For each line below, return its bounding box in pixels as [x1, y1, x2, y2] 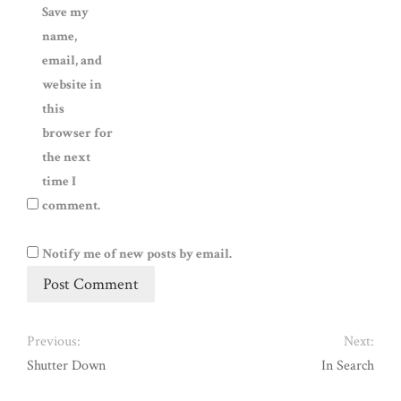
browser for [42, 124, 113, 141]
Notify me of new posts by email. [42, 245, 232, 262]
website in [42, 76, 102, 93]
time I [42, 173, 76, 190]
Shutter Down [27, 356, 106, 375]
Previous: [27, 332, 81, 351]
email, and [42, 52, 102, 69]
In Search [321, 356, 374, 375]
